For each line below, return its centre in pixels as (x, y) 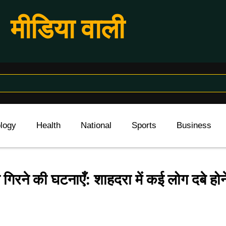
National (96, 125)
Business (194, 125)
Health (48, 125)
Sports (144, 125)
